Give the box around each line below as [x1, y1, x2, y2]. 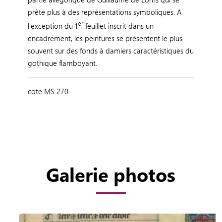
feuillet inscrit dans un [83, 20, 154, 31]
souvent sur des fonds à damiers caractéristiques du [27, 45, 194, 55]
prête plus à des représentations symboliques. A [27, 6, 182, 17]
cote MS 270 [27, 86, 68, 96]
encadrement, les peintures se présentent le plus [27, 33, 182, 43]
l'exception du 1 [27, 20, 78, 31]
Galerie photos [46, 162, 176, 186]
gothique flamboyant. [27, 57, 97, 68]
